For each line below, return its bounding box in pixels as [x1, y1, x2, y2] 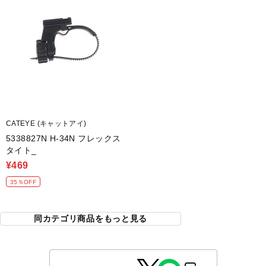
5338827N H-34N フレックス [6, 134, 121, 143]
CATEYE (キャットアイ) [6, 119, 87, 128]
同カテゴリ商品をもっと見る [33, 214, 148, 223]
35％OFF [10, 179, 36, 185]
